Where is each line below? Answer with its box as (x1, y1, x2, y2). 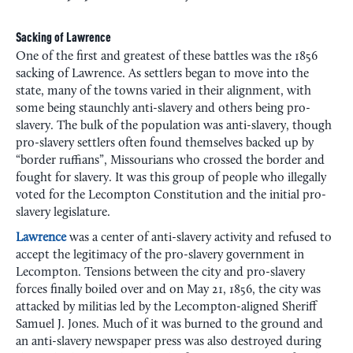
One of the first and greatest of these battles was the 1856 (16, 50, 318, 64)
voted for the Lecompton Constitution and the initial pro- (16, 189, 326, 203)
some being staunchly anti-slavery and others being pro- (16, 102, 310, 116)
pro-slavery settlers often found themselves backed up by (16, 137, 314, 150)
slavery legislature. (16, 206, 110, 220)
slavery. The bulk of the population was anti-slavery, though (16, 120, 332, 133)
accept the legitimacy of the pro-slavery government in (16, 249, 304, 262)
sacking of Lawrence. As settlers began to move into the (16, 68, 309, 81)
